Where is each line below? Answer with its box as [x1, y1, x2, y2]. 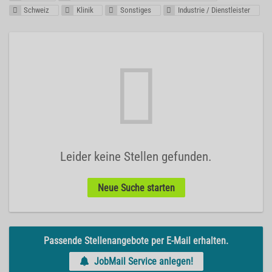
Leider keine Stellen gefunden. [60, 149, 212, 165]
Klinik [76, 5, 93, 15]
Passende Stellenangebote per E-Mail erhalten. [44, 234, 228, 246]
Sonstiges [120, 5, 151, 15]
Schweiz [24, 5, 50, 15]
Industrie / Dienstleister [177, 5, 250, 15]
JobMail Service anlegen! [93, 255, 193, 267]
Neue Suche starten [97, 182, 175, 194]
